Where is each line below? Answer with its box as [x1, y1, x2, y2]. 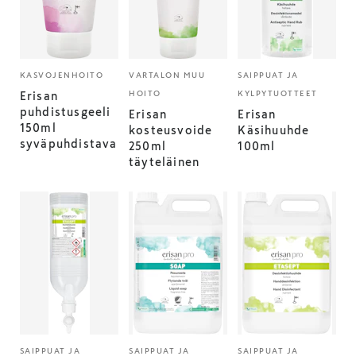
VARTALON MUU [129, 71, 206, 79]
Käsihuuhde [238, 125, 310, 136]
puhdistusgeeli [19, 106, 111, 118]
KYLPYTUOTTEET [238, 89, 318, 98]
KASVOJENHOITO [19, 71, 104, 79]
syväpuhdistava [19, 138, 118, 149]
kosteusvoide [129, 125, 213, 136]
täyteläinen [129, 157, 200, 168]
